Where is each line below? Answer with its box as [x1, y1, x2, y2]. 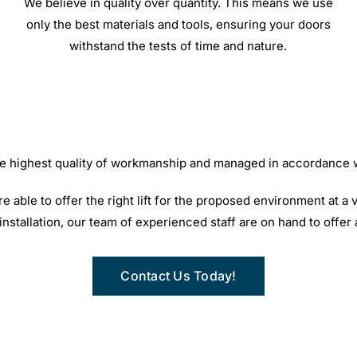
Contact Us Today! [120, 267, 237, 284]
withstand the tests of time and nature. [69, 37, 288, 53]
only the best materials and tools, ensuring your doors [25, 16, 331, 32]
